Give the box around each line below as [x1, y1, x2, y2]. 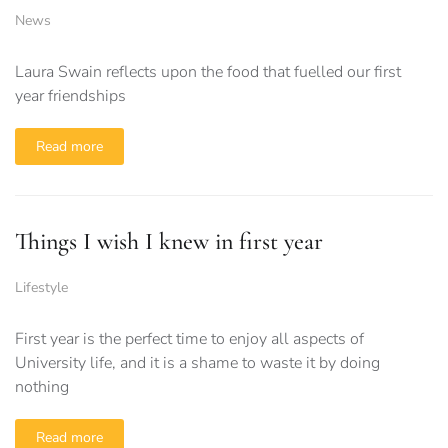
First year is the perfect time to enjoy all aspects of [15, 328, 364, 351]
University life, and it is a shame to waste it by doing [15, 352, 380, 375]
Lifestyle [15, 278, 68, 298]
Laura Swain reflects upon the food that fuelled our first [15, 61, 401, 84]
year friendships [15, 85, 126, 108]
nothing [15, 376, 69, 399]
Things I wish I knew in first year [15, 227, 323, 257]
